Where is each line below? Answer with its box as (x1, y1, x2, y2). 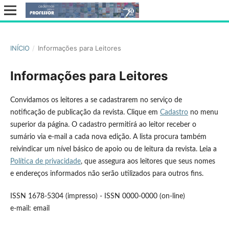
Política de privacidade (10, 157, 81, 165)
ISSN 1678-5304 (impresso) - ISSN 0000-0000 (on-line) (10, 193, 187, 200)
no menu (188, 108, 218, 116)
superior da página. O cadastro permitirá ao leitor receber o (10, 121, 196, 128)
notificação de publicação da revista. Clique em (10, 108, 160, 116)
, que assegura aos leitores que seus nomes (80, 157, 215, 165)
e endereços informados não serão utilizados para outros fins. (10, 170, 203, 177)
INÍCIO (10, 43, 30, 52)
